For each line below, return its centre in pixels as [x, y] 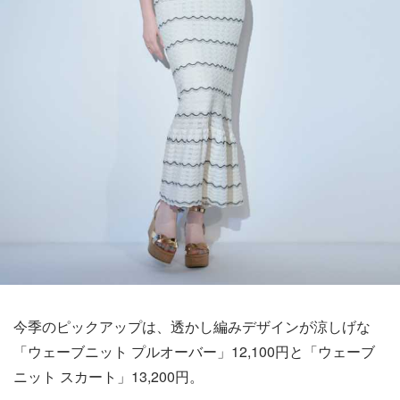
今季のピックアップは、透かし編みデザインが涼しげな [192, 326]
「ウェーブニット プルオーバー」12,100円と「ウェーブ [194, 351]
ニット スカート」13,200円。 [108, 376]
